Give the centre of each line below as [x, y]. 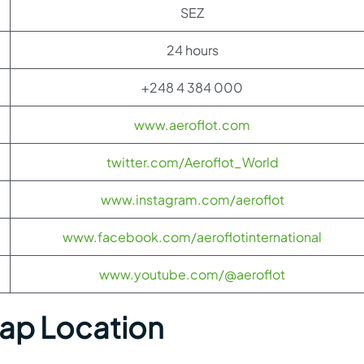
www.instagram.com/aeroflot [192, 199]
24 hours [192, 50]
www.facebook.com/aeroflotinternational [192, 237]
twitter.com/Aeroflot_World [192, 162]
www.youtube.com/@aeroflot [192, 274]
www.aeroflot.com [192, 125]
